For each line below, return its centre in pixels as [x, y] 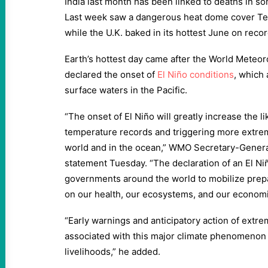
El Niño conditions [196, 74]
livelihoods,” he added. [112, 252]
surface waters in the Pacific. [126, 90]
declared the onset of [111, 74]
